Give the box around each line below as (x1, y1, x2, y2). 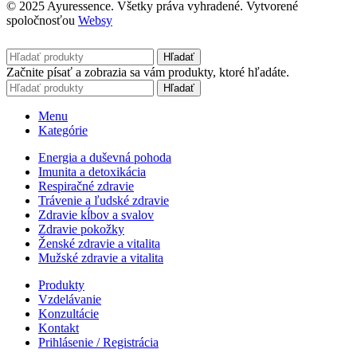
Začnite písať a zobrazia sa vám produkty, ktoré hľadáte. (6, 65, 289, 79)
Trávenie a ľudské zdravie (38, 193, 169, 207)
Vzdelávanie (38, 292, 101, 306)
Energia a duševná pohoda (38, 150, 171, 164)
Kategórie (38, 123, 88, 137)
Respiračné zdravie (38, 178, 134, 193)
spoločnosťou (6, 13, 78, 27)
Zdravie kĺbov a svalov (38, 207, 154, 222)
